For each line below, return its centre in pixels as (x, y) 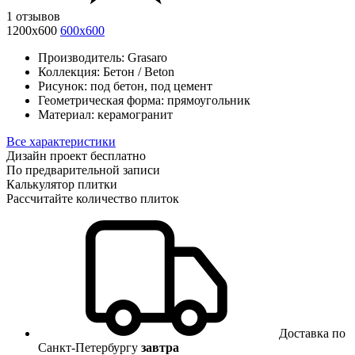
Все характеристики (61, 141)
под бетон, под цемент (151, 86)
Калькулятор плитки (62, 184)
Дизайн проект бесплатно (76, 155)
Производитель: (81, 57)
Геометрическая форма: (101, 100)
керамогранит (135, 114)
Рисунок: (63, 86)
